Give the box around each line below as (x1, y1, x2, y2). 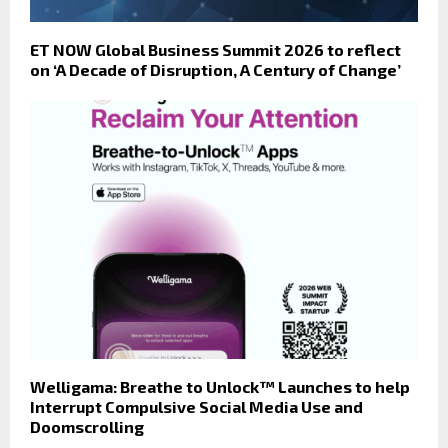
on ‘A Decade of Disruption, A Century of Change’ (30, 60, 401, 80)
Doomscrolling (30, 417, 144, 437)
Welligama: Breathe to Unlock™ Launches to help (30, 377, 410, 397)
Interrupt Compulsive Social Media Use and (30, 397, 363, 417)
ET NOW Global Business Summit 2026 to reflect (30, 40, 401, 60)
